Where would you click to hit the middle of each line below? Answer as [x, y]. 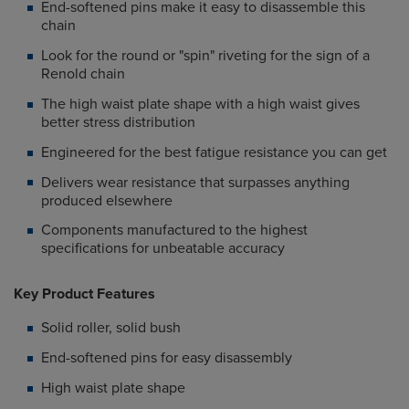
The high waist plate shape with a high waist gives [200, 104]
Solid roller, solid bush [111, 328]
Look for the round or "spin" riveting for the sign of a [205, 56]
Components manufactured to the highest [174, 231]
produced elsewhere [107, 200]
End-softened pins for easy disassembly [167, 357]
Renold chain [83, 74]
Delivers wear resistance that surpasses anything [195, 182]
